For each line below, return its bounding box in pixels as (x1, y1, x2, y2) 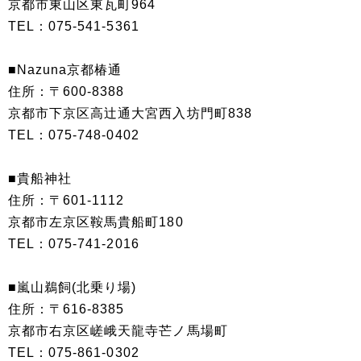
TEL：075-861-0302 (8, 345, 139, 359)
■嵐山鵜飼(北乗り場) (8, 280, 137, 294)
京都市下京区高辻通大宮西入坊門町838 (8, 106, 252, 120)
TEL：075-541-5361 (8, 19, 139, 33)
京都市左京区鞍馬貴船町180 (8, 214, 184, 229)
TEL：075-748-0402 (8, 127, 139, 142)
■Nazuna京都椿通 (8, 62, 122, 77)
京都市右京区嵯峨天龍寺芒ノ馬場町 (8, 323, 228, 338)
